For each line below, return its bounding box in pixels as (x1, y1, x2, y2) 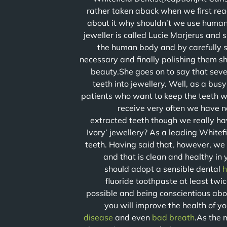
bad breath (152, 212, 195, 222)
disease (84, 212, 113, 222)
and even (113, 212, 152, 222)
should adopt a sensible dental (104, 164, 222, 174)
